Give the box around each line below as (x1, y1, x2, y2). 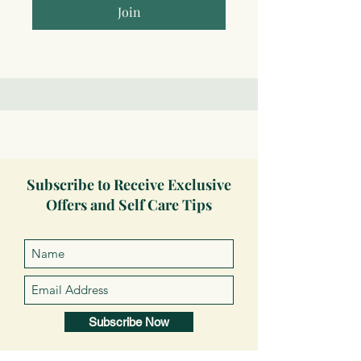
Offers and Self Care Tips (46, 195, 212, 215)
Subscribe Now (89, 315, 169, 330)
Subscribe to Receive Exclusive (27, 175, 231, 195)
